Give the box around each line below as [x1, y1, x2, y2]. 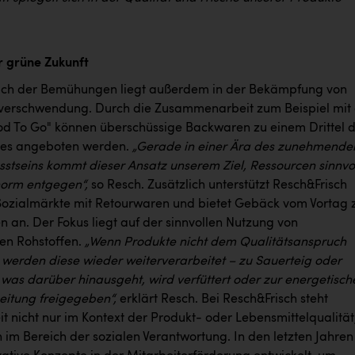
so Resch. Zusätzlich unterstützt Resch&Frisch [91, 178, 347, 192]
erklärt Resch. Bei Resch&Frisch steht [120, 292, 328, 306]
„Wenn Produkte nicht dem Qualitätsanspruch [85, 235, 346, 249]
